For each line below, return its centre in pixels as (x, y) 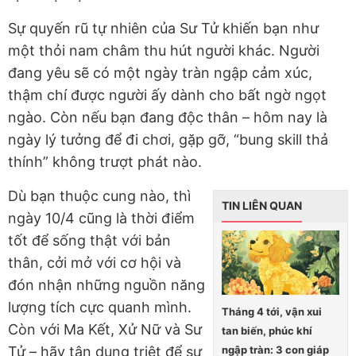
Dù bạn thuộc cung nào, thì (99, 196)
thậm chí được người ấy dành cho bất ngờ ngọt (167, 95)
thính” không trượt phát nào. (105, 162)
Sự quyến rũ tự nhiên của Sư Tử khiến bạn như (163, 29)
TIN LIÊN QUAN (262, 206)
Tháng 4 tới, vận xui (272, 312)
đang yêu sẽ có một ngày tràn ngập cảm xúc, (160, 73)
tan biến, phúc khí (267, 331)
